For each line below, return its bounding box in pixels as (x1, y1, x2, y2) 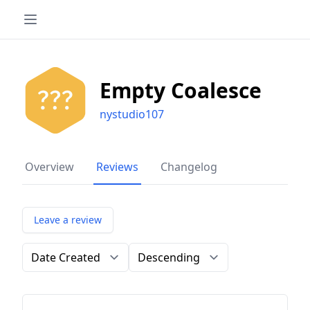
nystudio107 (100, 107, 164, 122)
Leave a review (34, 213, 102, 226)
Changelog (161, 159, 217, 174)
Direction (128, 243, 176, 258)
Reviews (96, 159, 138, 174)
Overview (25, 159, 74, 174)
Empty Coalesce (100, 76, 262, 104)
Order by (21, 243, 69, 258)
